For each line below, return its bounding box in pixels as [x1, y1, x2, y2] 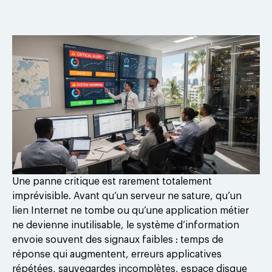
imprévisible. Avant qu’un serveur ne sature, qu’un [12, 191, 242, 202]
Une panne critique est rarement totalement [12, 177, 212, 187]
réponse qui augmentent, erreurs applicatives [12, 250, 222, 260]
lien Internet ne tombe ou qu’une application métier [12, 206, 249, 216]
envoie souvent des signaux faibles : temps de [12, 235, 223, 245]
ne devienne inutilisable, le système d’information [12, 220, 239, 231]
